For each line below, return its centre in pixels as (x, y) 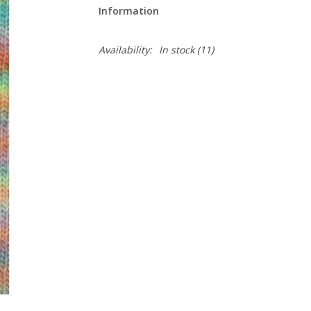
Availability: (125, 50)
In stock (176, 50)
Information (128, 11)
